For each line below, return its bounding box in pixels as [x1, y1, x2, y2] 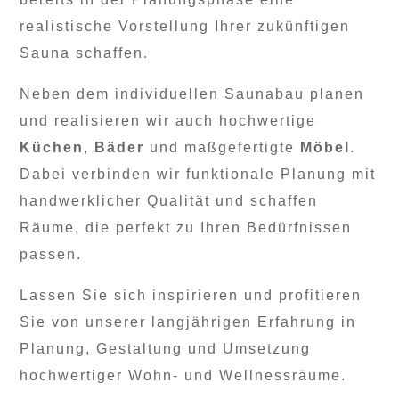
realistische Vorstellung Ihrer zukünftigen [20, 18, 351, 34]
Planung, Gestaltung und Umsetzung [20, 340, 312, 356]
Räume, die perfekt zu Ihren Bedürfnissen [20, 219, 353, 235]
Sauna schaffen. [20, 45, 150, 61]
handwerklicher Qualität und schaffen [20, 192, 319, 208]
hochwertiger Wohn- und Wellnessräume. [20, 367, 347, 383]
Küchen [20, 139, 85, 155]
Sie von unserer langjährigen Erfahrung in [20, 313, 357, 330]
